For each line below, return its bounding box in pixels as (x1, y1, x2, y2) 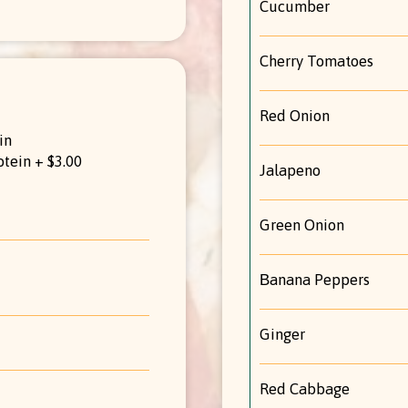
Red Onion (260, 106, 330, 125)
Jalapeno (260, 160, 321, 179)
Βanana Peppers (260, 270, 370, 289)
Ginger (260, 324, 305, 343)
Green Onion (260, 215, 344, 234)
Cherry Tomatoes (260, 51, 373, 70)
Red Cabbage (260, 379, 350, 398)
